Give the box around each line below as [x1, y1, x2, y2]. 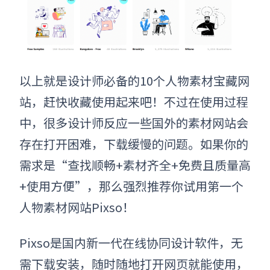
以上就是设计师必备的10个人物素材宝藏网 [19, 72, 250, 90]
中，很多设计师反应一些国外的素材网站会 [19, 114, 248, 132]
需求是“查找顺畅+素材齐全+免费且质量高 [19, 156, 251, 174]
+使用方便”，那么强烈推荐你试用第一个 [19, 177, 243, 195]
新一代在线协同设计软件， [86, 234, 231, 252]
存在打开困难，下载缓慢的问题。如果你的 [19, 135, 248, 153]
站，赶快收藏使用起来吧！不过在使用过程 [19, 93, 248, 111]
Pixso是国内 [19, 234, 86, 252]
